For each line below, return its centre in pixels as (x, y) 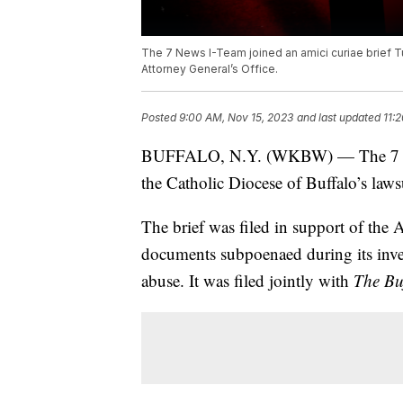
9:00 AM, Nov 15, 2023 (236, 118)
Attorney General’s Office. (210, 69)
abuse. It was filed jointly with (247, 281)
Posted (160, 118)
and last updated (339, 118)
